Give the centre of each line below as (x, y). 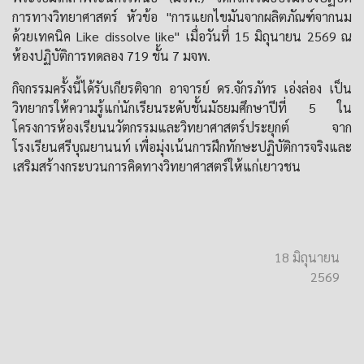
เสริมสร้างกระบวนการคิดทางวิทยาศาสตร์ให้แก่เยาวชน (156, 166)
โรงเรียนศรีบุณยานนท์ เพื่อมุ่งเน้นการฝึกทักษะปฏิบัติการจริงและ (182, 147)
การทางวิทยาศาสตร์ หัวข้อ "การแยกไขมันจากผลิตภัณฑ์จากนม (182, 17)
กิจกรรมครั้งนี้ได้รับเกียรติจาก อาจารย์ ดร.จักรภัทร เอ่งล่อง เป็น (182, 88)
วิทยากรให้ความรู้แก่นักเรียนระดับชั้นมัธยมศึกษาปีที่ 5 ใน (182, 108)
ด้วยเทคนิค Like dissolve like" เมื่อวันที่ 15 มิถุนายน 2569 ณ (182, 36)
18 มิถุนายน (307, 257)
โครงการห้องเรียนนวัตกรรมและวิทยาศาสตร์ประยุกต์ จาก (182, 127)
